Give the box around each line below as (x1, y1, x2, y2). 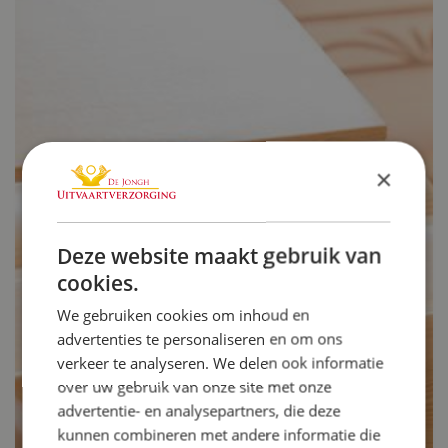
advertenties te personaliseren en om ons (57, 328, 343, 349)
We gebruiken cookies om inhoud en (57, 304, 310, 325)
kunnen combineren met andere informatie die (57, 424, 381, 445)
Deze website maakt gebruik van (57, 241, 382, 270)
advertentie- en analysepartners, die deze (57, 400, 341, 421)
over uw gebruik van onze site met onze (57, 376, 332, 397)
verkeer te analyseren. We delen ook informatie (57, 352, 384, 373)
